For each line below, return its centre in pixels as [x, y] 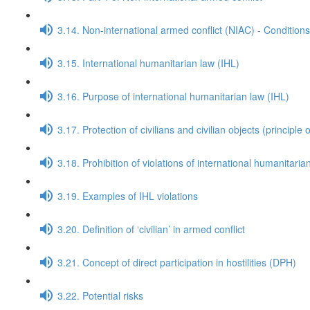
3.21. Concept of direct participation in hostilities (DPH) [177, 262]
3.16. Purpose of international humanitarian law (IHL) [173, 96]
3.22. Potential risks [100, 295]
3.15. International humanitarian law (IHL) [148, 63]
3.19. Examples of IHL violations [128, 195]
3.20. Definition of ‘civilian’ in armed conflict [151, 229]
